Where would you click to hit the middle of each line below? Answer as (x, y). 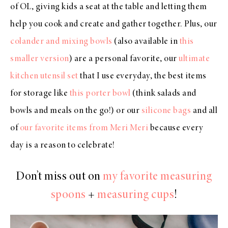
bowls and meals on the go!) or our (76, 111)
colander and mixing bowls (61, 42)
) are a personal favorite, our (124, 59)
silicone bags (166, 111)
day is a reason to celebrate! (63, 146)
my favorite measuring (158, 177)
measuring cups (136, 196)
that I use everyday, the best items (142, 77)
